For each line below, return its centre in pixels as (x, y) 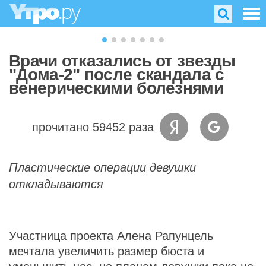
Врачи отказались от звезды (122, 61)
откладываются (56, 184)
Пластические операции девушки (102, 167)
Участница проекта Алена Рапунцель (111, 236)
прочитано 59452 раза (93, 127)
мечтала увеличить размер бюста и (107, 251)
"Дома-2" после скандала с (117, 75)
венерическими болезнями (116, 88)
